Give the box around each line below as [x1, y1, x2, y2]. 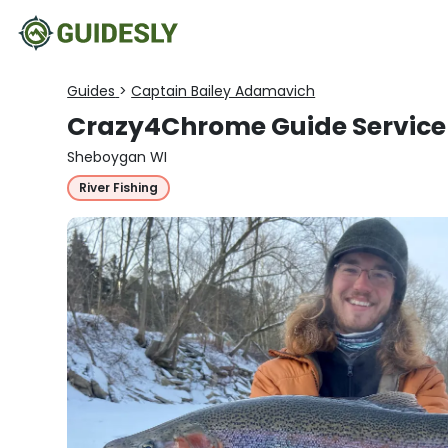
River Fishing [79, 179, 159, 196]
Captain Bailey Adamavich [131, 81, 316, 101]
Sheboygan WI [67, 147, 168, 167]
